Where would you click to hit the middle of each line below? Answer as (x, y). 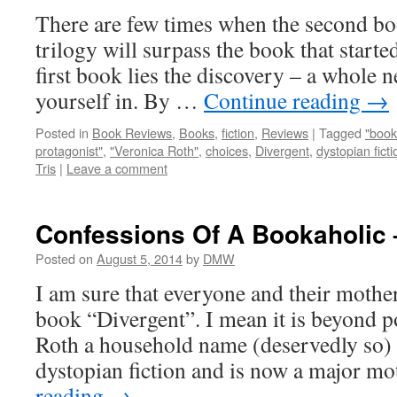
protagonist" (69, 150)
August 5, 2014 (140, 258)
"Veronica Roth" (154, 150)
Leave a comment (117, 168)
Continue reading (285, 100)
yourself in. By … (120, 100)
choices (227, 150)
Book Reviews (132, 132)
